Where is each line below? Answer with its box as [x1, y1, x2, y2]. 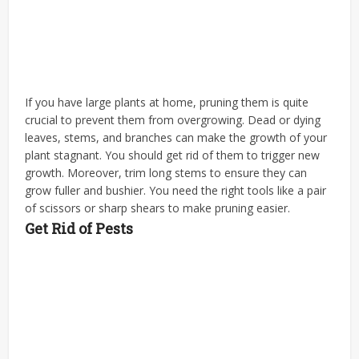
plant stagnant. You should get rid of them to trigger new [25, 147, 321, 163]
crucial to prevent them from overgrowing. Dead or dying [25, 111, 321, 127]
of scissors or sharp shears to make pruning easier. [25, 200, 294, 216]
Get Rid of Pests [25, 218, 134, 238]
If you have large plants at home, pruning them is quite [25, 94, 309, 110]
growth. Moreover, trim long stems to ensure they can [25, 164, 308, 180]
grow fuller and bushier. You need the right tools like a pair [25, 182, 327, 198]
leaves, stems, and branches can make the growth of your [25, 129, 328, 145]
